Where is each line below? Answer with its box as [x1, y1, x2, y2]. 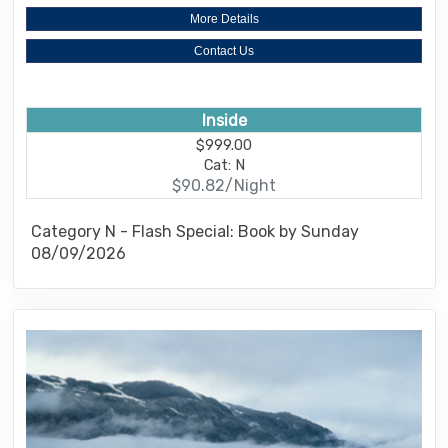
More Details [189, 12, 259, 27]
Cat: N [203, 155, 245, 174]
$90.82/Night [172, 175, 276, 195]
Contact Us [194, 44, 254, 59]
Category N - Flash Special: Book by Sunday [31, 222, 359, 242]
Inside [201, 111, 247, 131]
